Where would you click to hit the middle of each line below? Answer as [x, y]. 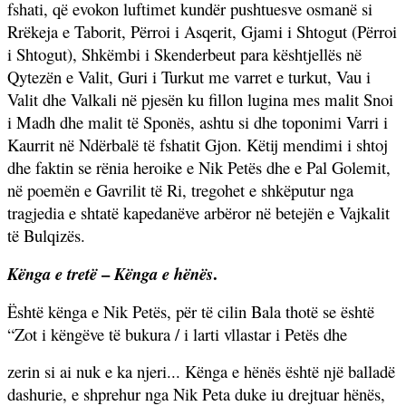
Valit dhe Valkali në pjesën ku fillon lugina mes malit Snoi [200, 99]
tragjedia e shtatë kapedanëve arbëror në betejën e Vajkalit [198, 212]
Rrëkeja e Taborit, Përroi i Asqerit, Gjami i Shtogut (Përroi [202, 31]
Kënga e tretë [52, 273]
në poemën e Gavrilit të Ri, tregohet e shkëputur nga [180, 189]
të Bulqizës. [46, 235]
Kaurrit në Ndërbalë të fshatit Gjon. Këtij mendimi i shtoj [198, 144]
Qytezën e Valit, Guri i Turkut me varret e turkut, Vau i [189, 76]
